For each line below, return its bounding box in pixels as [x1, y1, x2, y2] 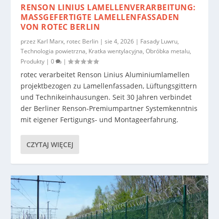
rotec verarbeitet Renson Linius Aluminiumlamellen [21, 69, 190, 79]
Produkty [21, 57, 45, 66]
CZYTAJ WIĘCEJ [26, 139, 74, 149]
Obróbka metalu [146, 46, 190, 55]
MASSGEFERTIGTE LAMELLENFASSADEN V [21, 11, 179, 22]
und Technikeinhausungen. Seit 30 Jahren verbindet [21, 92, 192, 102]
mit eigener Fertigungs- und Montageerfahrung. [21, 114, 179, 124]
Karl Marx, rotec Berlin [37, 37, 99, 45]
